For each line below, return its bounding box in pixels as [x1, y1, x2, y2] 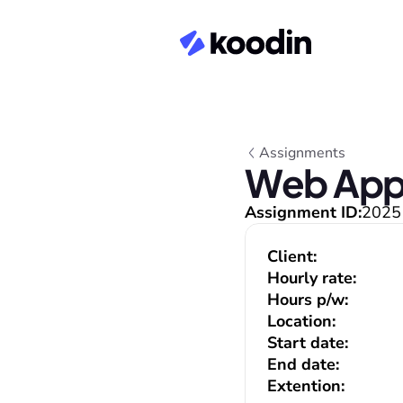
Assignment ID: [245, 201, 362, 223]
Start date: [267, 332, 348, 354]
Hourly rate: [267, 267, 356, 289]
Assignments [259, 143, 345, 163]
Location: [267, 310, 336, 332]
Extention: [267, 375, 345, 397]
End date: [267, 354, 339, 375]
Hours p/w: [267, 289, 348, 310]
